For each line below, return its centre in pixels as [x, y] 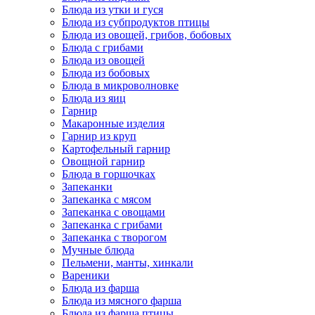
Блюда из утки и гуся [112, 10]
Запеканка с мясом [107, 200]
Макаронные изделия [113, 124]
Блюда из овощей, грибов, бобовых [147, 35]
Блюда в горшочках [109, 174]
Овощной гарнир [103, 162]
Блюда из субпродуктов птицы [136, 22]
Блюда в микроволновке [120, 86]
